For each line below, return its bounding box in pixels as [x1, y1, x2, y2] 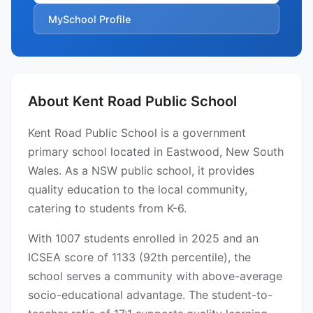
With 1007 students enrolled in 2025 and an [28, 231, 259, 246]
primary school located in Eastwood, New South [28, 145, 284, 159]
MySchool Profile [48, 13, 131, 25]
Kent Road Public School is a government [28, 126, 246, 140]
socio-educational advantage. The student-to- [28, 288, 272, 303]
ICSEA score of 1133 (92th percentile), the [28, 250, 251, 265]
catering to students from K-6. [28, 201, 187, 216]
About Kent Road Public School [28, 93, 237, 110]
